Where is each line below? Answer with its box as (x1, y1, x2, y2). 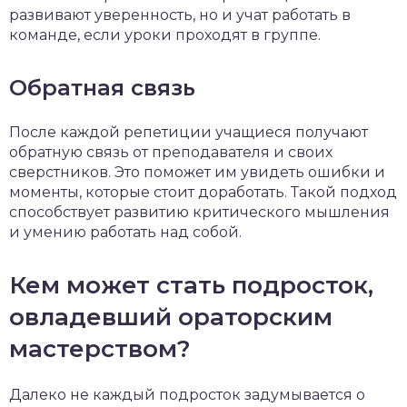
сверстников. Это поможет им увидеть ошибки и (9, 164, 385, 181)
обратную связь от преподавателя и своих (9, 144, 333, 161)
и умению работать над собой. (9, 223, 242, 241)
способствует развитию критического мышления (9, 203, 390, 221)
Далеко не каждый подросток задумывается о (9, 386, 365, 403)
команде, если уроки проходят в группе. (9, 26, 321, 44)
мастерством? (9, 334, 191, 363)
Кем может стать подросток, (9, 271, 373, 300)
